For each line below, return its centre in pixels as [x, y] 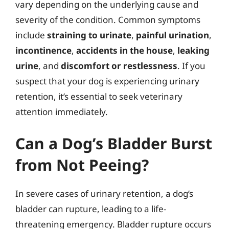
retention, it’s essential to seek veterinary [99, 96]
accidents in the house [124, 50]
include [31, 35]
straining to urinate [89, 35]
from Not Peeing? [82, 165]
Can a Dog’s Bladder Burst [114, 143]
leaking [193, 50]
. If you [191, 66]
